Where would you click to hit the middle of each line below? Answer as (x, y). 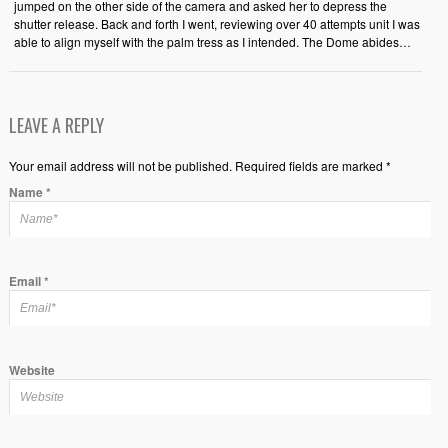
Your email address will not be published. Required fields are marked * (199, 165)
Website (31, 369)
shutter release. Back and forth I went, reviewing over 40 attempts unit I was (216, 23)
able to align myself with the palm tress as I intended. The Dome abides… (212, 41)
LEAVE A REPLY (56, 125)
